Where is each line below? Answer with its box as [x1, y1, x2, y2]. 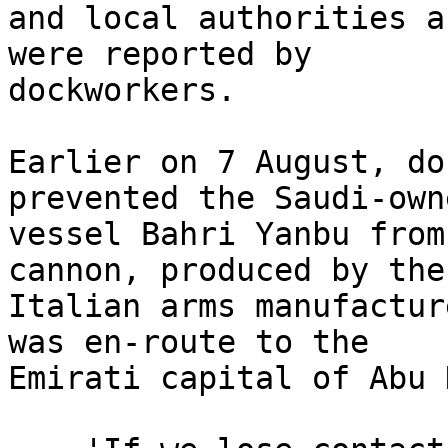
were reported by [8, 36, 331, 73]
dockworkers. [8, 72, 236, 109]
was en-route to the [8, 324, 388, 361]
